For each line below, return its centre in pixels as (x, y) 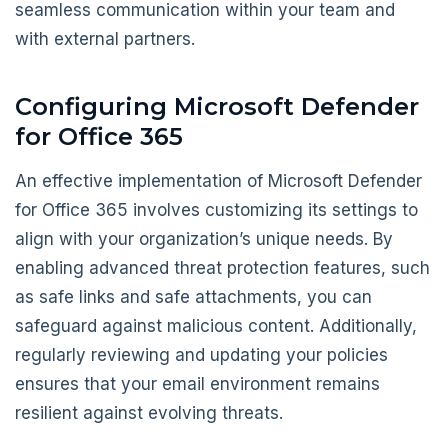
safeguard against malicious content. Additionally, (216, 325)
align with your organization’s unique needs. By (204, 238)
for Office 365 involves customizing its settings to (216, 209)
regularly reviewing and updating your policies (201, 354)
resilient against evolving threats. (149, 412)
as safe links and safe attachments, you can (193, 296)
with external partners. (105, 38)
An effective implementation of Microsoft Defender (218, 180)
